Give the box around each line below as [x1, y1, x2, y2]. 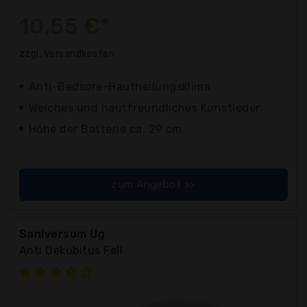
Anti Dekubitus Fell [19, 244, 123, 258]
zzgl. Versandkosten [19, 48, 115, 60]
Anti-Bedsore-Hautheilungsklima [29, 80, 211, 94]
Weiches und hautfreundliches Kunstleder [29, 101, 260, 115]
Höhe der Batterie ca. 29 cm [29, 123, 182, 136]
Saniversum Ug [19, 228, 106, 241]
